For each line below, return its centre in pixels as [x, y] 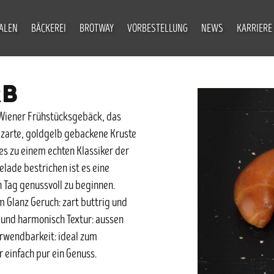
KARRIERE [254, 29]
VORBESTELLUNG [157, 29]
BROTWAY [96, 29]
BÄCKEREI [48, 29]
